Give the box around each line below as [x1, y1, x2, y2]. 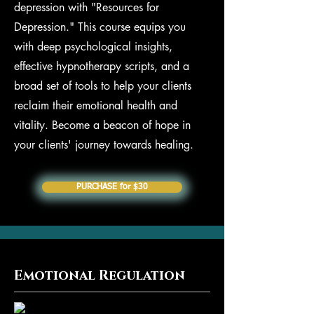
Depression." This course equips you [14, 20, 186, 34]
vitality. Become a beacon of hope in [14, 118, 191, 132]
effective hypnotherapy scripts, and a [14, 59, 189, 74]
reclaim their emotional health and [14, 98, 177, 113]
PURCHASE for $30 [76, 183, 148, 191]
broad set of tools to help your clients [14, 78, 191, 93]
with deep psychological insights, [14, 39, 172, 54]
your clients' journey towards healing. [14, 137, 193, 152]
